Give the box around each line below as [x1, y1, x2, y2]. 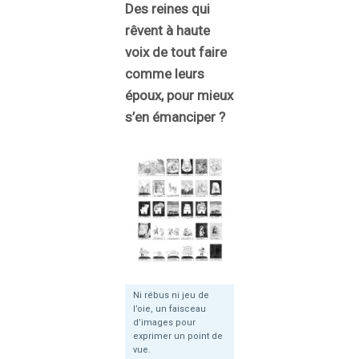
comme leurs [125, 66, 204, 83]
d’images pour [133, 317, 196, 329]
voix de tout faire [125, 44, 227, 61]
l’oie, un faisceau [133, 304, 206, 315]
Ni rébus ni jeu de [133, 290, 209, 301]
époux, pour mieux [125, 87, 233, 104]
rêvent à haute [125, 22, 210, 39]
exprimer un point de [133, 331, 223, 342]
